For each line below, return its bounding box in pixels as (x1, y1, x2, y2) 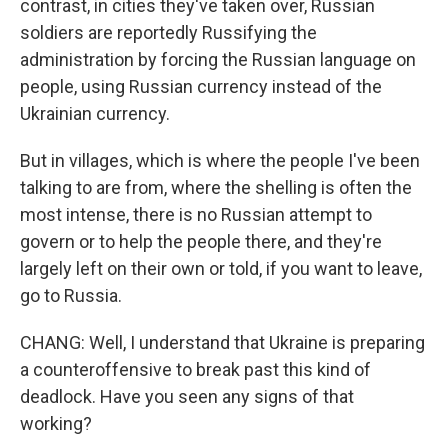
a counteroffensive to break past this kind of (20, 359, 371, 380)
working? (20, 413, 92, 434)
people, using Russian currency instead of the (20, 76, 382, 97)
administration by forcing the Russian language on (20, 49, 416, 70)
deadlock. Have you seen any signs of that (20, 386, 354, 407)
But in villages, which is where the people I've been (20, 150, 420, 171)
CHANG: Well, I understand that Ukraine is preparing (20, 332, 425, 353)
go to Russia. (20, 285, 122, 306)
